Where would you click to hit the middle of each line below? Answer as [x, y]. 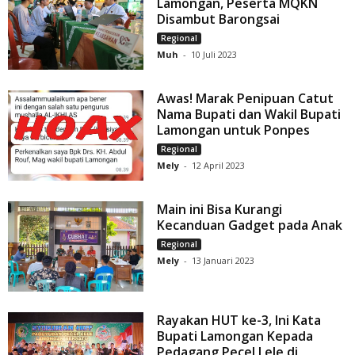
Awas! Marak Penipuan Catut [246, 99]
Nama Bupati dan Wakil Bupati [249, 115]
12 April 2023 [219, 166]
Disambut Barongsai [219, 19]
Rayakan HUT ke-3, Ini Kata [239, 321]
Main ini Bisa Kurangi [220, 210]
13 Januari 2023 [223, 261]
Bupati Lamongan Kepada [235, 336]
